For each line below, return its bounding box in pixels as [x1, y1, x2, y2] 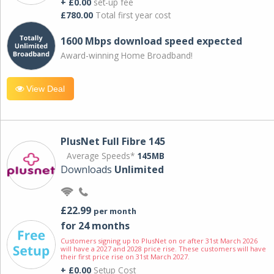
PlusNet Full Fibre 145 [61, 135, 165, 149]
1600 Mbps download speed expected [61, 34, 242, 48]
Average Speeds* [67, 150, 137, 162]
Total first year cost [93, 9, 171, 21]
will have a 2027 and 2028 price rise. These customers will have [61, 244, 266, 254]
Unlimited [114, 163, 164, 177]
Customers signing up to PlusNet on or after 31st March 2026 [61, 236, 257, 246]
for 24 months [61, 219, 130, 233]
